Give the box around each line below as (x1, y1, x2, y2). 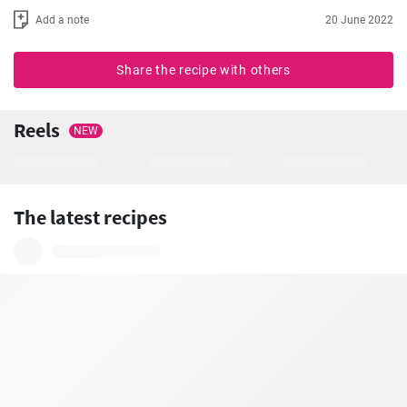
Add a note (35, 13, 89, 26)
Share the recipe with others (116, 63, 291, 78)
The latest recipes (14, 204, 167, 231)
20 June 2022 (325, 13, 393, 26)
